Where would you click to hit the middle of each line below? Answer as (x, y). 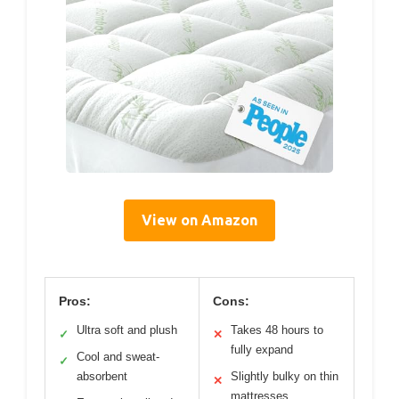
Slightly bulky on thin (285, 377)
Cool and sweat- (118, 357)
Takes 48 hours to (277, 330)
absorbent (102, 377)
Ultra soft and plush (127, 330)
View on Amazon (199, 220)
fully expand (262, 350)
